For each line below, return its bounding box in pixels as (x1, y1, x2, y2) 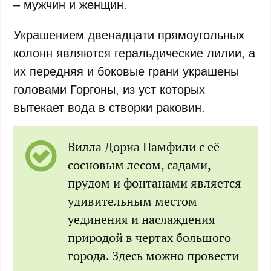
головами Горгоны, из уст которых (13, 82, 206, 96)
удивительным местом (68, 192, 198, 209)
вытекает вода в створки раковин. (13, 100, 206, 114)
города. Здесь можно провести (68, 247, 240, 264)
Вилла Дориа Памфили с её (68, 138, 220, 155)
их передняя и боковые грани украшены (13, 64, 240, 78)
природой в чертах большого (68, 229, 232, 246)
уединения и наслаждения (68, 211, 216, 227)
